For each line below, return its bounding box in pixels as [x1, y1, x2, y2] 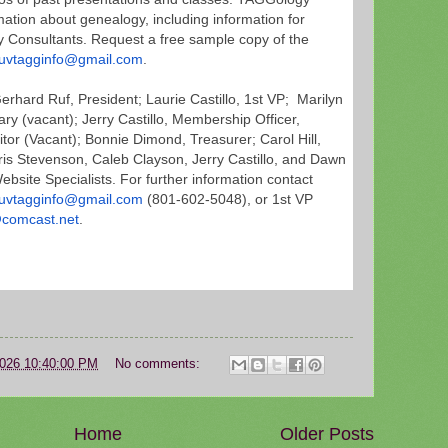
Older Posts [280, 423, 374, 444]
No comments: [114, 355, 204, 371]
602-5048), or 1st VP [181, 192, 313, 208]
